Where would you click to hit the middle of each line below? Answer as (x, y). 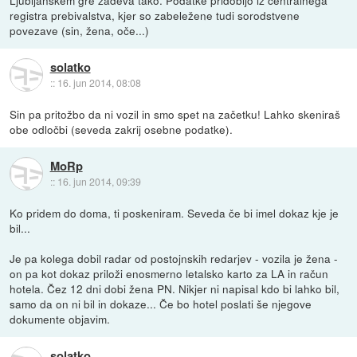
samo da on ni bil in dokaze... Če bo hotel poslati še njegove (161, 304)
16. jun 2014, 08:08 (99, 82)
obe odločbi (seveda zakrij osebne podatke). (122, 129)
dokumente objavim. (60, 319)
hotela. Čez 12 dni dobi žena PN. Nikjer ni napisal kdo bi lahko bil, (175, 289)
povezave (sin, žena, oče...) (80, 31)
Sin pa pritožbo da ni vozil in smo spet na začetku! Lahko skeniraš (175, 114)
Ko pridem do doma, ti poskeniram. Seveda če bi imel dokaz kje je (175, 213)
